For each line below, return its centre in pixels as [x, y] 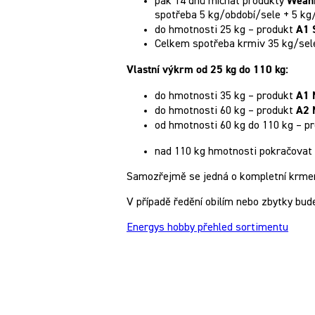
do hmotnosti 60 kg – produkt [225, 111]
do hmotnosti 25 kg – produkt [225, 30]
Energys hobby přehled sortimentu [207, 227]
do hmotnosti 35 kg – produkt [225, 96]
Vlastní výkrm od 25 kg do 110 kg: [207, 69]
